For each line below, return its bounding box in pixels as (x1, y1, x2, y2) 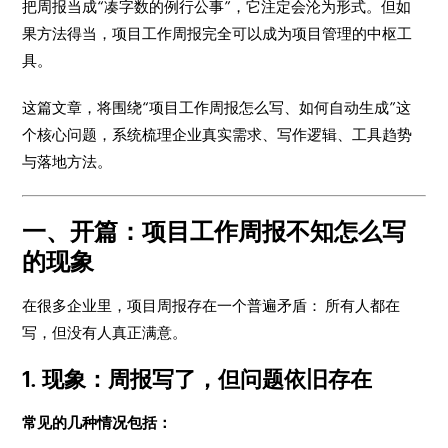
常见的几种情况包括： (22, 414, 173, 431)
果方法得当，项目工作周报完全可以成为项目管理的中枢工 (22, 25, 413, 42)
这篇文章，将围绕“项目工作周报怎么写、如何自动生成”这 (22, 99, 412, 116)
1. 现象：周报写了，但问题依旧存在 (22, 367, 373, 392)
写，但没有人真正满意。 (22, 324, 188, 341)
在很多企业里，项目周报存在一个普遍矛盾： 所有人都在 (22, 297, 401, 314)
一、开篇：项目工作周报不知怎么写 (22, 218, 407, 245)
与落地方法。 (22, 153, 113, 170)
